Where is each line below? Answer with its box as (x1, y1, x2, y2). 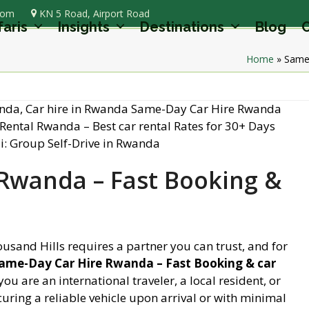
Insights (58, 19, 114, 35)
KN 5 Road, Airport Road (36, 6, 150, 20)
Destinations (140, 19, 228, 35)
